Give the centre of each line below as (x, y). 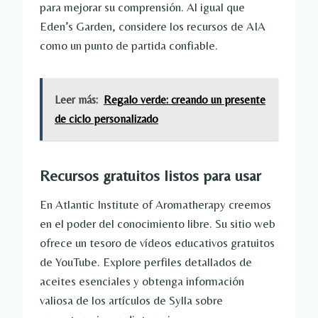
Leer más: (76, 100)
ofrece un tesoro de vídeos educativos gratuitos (157, 243)
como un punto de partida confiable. (129, 46)
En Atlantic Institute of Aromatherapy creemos (155, 205)
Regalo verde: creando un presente (185, 100)
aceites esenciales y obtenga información (142, 281)
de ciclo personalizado (106, 119)
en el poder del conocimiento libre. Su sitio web (158, 224)
